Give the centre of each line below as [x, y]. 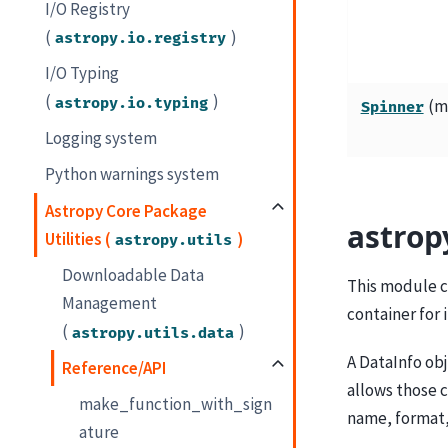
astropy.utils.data [153, 333]
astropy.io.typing [132, 103]
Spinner [392, 107]
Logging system [101, 137]
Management [110, 303]
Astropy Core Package [126, 210]
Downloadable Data [133, 275]
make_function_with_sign [176, 404]
